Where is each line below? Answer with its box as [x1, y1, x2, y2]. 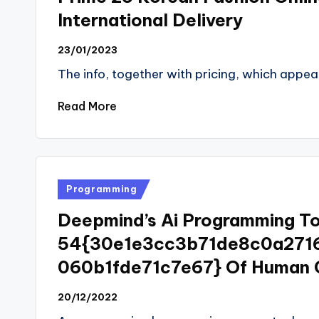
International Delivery [58, 9, 243, 31]
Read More [58, 99, 117, 113]
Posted [57, 180, 98, 194]
